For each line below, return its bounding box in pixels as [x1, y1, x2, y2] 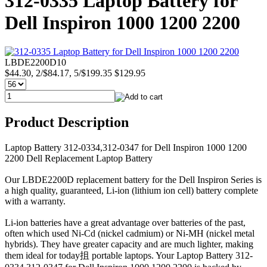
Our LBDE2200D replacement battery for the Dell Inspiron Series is [5, 175, 262, 185]
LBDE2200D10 [5, 57, 66, 68]
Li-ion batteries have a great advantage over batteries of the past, [5, 218, 246, 228]
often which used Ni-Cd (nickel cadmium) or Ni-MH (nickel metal [5, 228, 254, 239]
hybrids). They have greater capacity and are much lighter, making [5, 239, 253, 250]
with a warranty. [5, 196, 66, 207]
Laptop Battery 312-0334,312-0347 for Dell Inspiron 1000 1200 [5, 142, 247, 153]
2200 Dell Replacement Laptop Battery [5, 153, 153, 164]
